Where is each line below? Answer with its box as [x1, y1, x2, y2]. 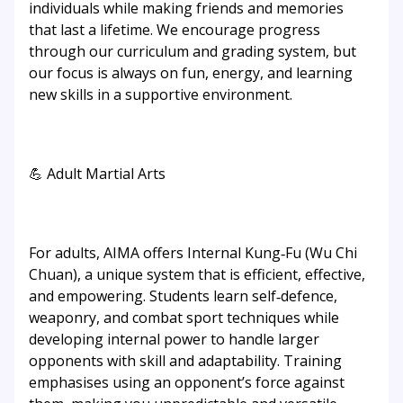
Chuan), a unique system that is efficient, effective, [29, 264, 365, 285]
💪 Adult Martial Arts [29, 164, 166, 184]
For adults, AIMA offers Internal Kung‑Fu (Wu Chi [29, 243, 357, 264]
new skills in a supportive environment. [29, 85, 292, 105]
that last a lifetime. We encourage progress [29, 20, 320, 40]
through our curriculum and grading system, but [29, 41, 356, 62]
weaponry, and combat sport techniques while [29, 308, 339, 328]
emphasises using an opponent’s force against [29, 372, 345, 393]
